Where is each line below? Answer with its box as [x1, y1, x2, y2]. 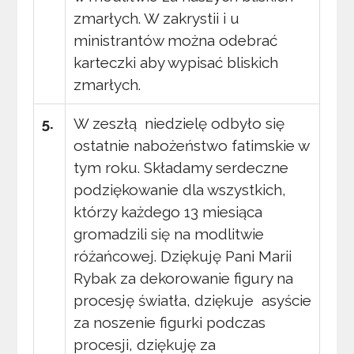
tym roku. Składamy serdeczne [73, 158, 289, 176]
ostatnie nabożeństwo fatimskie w [73, 136, 310, 154]
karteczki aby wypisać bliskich [73, 53, 279, 71]
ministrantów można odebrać [73, 31, 278, 49]
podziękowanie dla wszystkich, [73, 180, 287, 198]
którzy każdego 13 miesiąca [73, 202, 263, 220]
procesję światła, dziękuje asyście [73, 291, 312, 309]
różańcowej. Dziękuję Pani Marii [73, 247, 292, 265]
